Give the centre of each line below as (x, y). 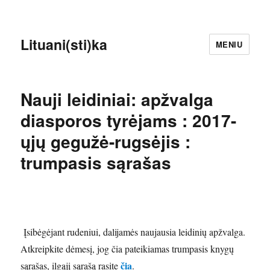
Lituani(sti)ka (64, 44)
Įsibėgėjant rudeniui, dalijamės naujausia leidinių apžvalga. (135, 232)
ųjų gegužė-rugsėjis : (106, 141)
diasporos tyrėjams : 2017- (129, 120)
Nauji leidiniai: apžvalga (117, 99)
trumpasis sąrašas (96, 162)
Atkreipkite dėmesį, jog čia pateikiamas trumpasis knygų (127, 249)
